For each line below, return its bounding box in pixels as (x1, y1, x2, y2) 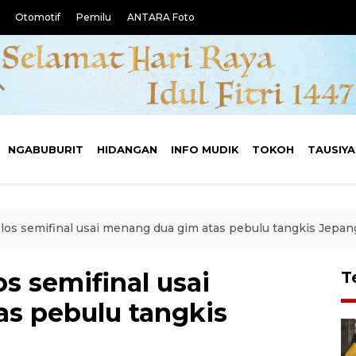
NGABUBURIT (8, 143, 84, 156)
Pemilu (76, 11, 111, 23)
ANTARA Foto (127, 11, 195, 23)
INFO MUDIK (170, 143, 239, 156)
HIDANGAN (96, 143, 157, 156)
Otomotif (15, 11, 60, 23)
